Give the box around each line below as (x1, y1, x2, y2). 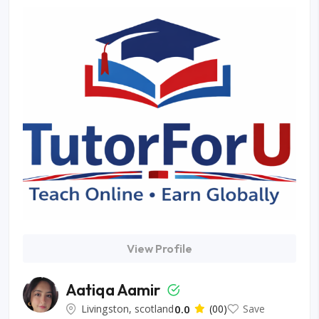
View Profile (126, 241, 193, 256)
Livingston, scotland (81, 301, 174, 315)
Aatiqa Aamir (66, 279, 164, 300)
